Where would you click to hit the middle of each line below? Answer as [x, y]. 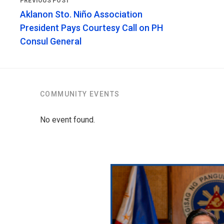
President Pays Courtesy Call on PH [91, 28]
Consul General [51, 41]
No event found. [67, 120]
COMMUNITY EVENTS [80, 94]
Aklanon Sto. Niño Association [81, 14]
